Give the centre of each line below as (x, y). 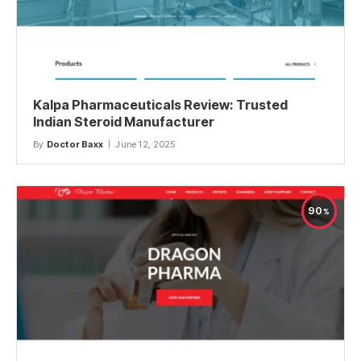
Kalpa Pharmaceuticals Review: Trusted (160, 104)
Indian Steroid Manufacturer (124, 121)
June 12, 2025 (145, 144)
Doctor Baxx (75, 144)
